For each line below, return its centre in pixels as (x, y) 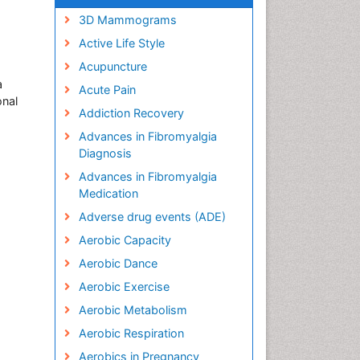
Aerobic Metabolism (133, 310)
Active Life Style (121, 43)
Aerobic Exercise (124, 286)
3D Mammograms (127, 20)
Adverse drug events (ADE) (152, 217)
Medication (108, 193)
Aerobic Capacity (125, 240)
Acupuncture (112, 66)
